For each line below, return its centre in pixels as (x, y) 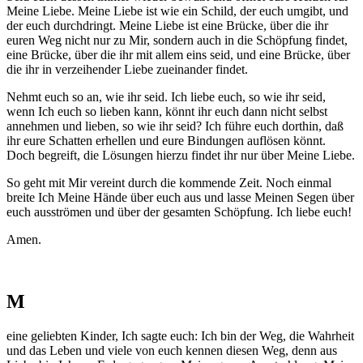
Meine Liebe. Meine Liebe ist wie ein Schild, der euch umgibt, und (177, 11)
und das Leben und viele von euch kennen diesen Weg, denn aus (172, 350)
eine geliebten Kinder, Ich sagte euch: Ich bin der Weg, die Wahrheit (180, 335)
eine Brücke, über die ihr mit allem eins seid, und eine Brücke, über (178, 55)
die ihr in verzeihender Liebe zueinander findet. (127, 70)
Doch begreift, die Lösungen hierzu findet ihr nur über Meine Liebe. (181, 156)
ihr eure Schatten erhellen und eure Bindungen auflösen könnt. (166, 141)
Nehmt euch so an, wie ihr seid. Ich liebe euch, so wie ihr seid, (166, 97)
